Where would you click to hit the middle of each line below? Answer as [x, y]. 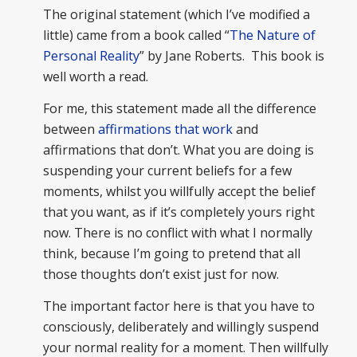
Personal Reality [91, 56]
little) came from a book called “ [136, 35]
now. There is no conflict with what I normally [177, 233]
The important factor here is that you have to [178, 306]
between [70, 129]
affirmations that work [165, 129]
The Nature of [272, 35]
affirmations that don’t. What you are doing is [178, 150]
